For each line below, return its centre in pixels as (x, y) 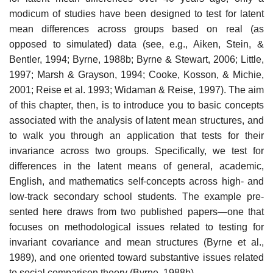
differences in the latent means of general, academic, (136, 166)
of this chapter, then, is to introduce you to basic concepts (136, 105)
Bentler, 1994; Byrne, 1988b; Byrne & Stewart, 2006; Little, (136, 60)
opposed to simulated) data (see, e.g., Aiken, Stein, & (136, 44)
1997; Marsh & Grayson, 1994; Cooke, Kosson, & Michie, (136, 75)
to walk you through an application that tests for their (136, 136)
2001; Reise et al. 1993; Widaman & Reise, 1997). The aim (136, 90)
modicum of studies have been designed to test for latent (136, 14)
